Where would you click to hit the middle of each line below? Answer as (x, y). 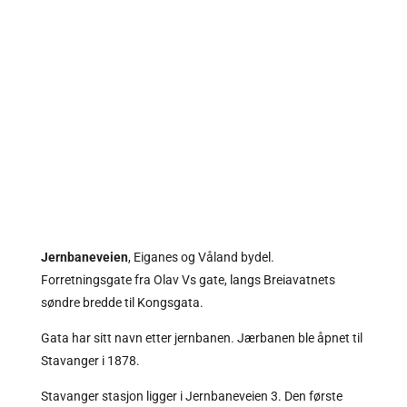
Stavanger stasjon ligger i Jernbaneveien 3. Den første (191, 396)
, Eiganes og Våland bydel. (201, 257)
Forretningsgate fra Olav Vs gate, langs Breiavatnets (188, 279)
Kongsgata (168, 302)
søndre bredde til (89, 302)
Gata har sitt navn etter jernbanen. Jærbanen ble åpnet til (201, 338)
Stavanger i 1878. (90, 360)
